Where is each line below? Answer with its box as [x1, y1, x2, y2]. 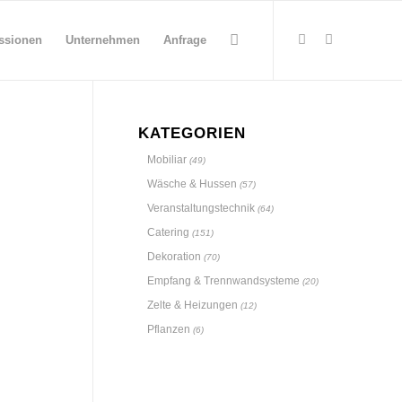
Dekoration [146, 250, 201, 263]
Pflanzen [146, 323, 190, 336]
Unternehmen [66, 33, 140, 47]
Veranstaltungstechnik [146, 202, 255, 214]
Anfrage [163, 33, 206, 47]
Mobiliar [146, 153, 187, 166]
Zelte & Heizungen [146, 299, 238, 311]
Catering [146, 226, 189, 239]
